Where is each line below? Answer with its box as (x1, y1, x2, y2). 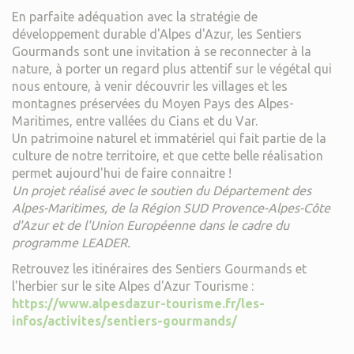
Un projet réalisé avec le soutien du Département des (12, 183, 311, 198)
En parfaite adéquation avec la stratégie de (12, 9, 258, 24)
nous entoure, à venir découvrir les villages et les (12, 79, 288, 94)
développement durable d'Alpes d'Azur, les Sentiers (12, 27, 302, 42)
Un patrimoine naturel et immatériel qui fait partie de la (12, 131, 326, 146)
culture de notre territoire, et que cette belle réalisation (12, 149, 323, 164)
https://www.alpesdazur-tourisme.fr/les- (12, 296, 265, 311)
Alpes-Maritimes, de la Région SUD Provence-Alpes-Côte (12, 201, 330, 216)
